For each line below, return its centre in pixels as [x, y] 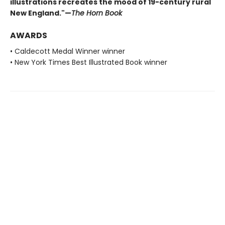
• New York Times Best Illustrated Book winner [89, 63]
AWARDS [29, 36]
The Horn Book [98, 13]
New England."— [41, 13]
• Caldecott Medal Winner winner [68, 51]
